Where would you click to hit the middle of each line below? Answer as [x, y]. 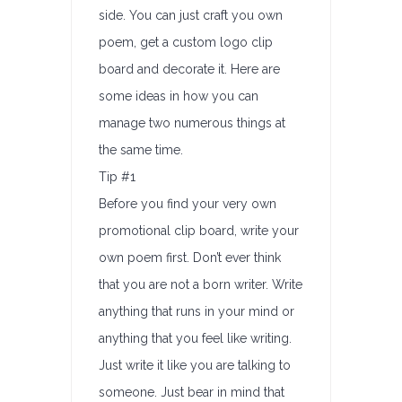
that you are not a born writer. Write [201, 284]
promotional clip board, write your [199, 231]
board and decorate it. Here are [189, 69]
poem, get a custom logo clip [186, 42]
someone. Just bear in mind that [192, 392]
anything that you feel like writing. [195, 338]
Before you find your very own [188, 204]
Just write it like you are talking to [195, 365]
